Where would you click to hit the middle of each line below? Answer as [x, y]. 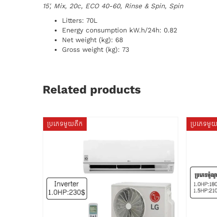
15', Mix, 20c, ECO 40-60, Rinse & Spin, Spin [113, 6]
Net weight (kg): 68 [93, 40]
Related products [92, 90]
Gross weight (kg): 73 [96, 50]
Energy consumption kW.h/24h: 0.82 [120, 30]
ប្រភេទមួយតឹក [65, 124]
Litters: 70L [80, 21]
